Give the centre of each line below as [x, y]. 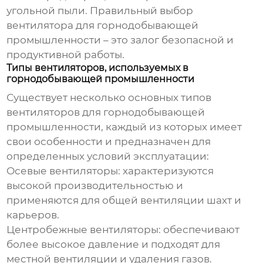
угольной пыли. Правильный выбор [100, 11]
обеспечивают [200, 230]
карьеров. [33, 215]
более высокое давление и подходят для [114, 245]
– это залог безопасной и [168, 40]
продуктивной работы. [66, 55]
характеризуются [167, 171]
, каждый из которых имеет [172, 127]
